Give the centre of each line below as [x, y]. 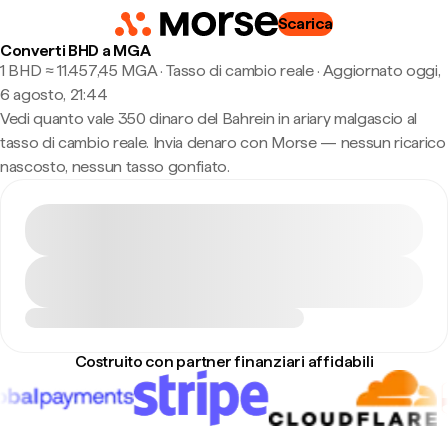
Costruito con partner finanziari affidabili [224, 361]
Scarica [305, 23]
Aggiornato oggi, [381, 70]
